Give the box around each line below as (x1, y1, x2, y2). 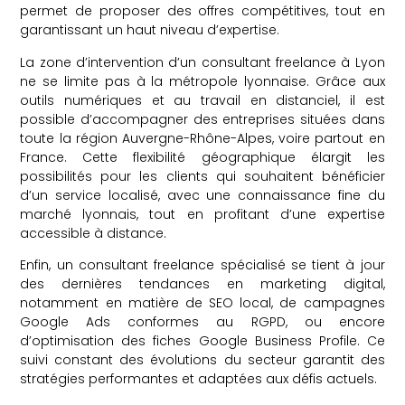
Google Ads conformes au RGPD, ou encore (20, 312, 385, 331)
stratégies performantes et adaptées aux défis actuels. (20, 369, 378, 388)
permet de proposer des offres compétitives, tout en (20, 2, 385, 21)
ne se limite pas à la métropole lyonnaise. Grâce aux (20, 71, 385, 90)
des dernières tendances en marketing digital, (20, 274, 385, 293)
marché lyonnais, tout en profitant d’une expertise (20, 204, 385, 223)
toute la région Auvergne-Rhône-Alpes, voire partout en (20, 128, 385, 147)
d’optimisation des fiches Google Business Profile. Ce (20, 331, 385, 350)
